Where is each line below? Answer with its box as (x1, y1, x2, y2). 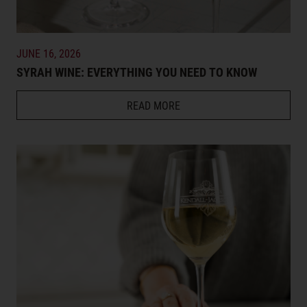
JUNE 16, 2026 (16, 45, 81, 60)
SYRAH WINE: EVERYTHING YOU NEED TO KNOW (16, 63, 257, 80)
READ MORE (127, 97, 180, 112)
